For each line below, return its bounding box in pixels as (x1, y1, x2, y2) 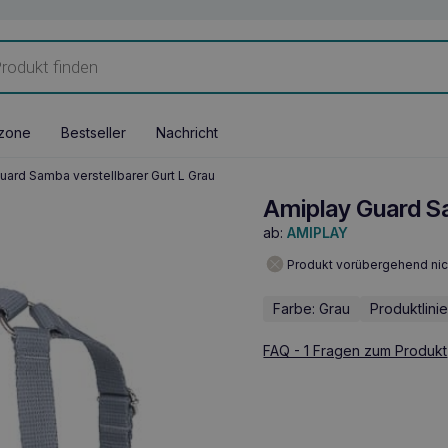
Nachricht (156, 124, 218, 141)
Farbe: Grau (273, 300, 351, 317)
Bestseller (61, 124, 126, 141)
